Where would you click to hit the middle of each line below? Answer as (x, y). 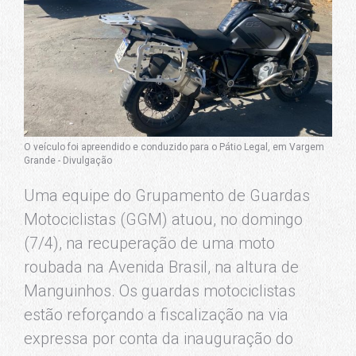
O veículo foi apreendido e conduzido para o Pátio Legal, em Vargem (174, 147)
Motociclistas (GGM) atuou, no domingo (163, 219)
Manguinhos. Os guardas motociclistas (160, 291)
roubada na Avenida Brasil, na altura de (161, 267)
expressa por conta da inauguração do (159, 339)
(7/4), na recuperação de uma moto (149, 243)
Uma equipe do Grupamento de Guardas (167, 195)
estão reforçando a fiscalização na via (156, 315)
